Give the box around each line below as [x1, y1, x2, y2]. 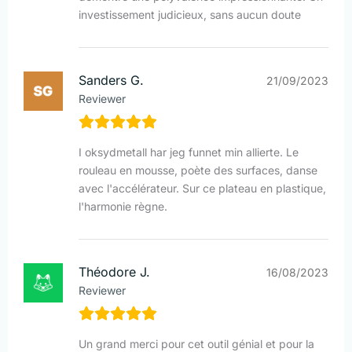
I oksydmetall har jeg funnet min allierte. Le [79, 145, 299, 159]
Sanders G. [79, 72, 144, 89]
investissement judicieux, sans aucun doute [79, 8, 301, 22]
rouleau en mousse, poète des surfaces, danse [79, 163, 317, 178]
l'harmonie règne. [79, 200, 167, 214]
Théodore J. [79, 264, 150, 280]
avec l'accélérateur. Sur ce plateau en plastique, [79, 181, 326, 196]
